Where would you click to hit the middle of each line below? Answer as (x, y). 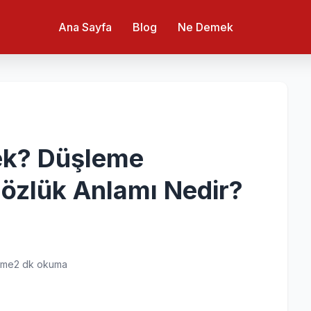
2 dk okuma (41, 264)
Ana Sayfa (85, 27)
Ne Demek (205, 27)
